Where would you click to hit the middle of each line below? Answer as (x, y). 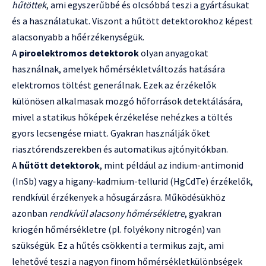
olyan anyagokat (174, 53)
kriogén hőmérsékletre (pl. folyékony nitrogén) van (116, 229)
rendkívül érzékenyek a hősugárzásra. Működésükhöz (119, 197)
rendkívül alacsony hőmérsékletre (117, 213)
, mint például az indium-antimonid (172, 165)
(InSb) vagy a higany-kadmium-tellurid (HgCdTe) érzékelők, (132, 181)
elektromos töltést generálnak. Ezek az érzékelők (114, 85)
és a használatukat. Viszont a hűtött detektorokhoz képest (132, 21)
